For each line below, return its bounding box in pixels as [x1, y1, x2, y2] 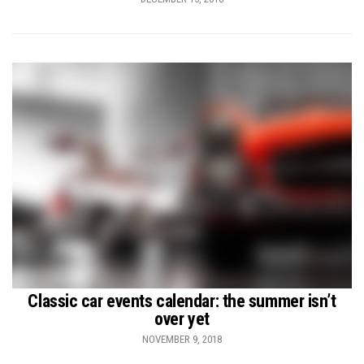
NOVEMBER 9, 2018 [142, 332, 222, 345]
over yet [154, 308, 210, 329]
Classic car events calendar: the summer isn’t [28, 290, 336, 311]
